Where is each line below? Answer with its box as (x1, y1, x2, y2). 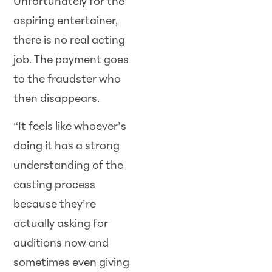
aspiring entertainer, (13, 15, 118, 27)
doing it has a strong (13, 141, 120, 153)
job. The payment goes (13, 54, 129, 66)
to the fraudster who (13, 73, 121, 86)
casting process (13, 180, 96, 192)
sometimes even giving (13, 257, 130, 270)
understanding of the (13, 160, 124, 172)
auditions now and (13, 238, 109, 250)
